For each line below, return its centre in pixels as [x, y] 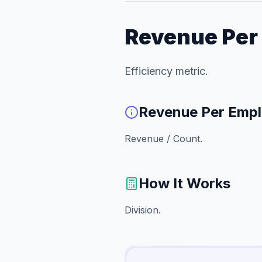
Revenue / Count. [164, 139]
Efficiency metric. [167, 71]
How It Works [185, 183]
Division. [143, 210]
